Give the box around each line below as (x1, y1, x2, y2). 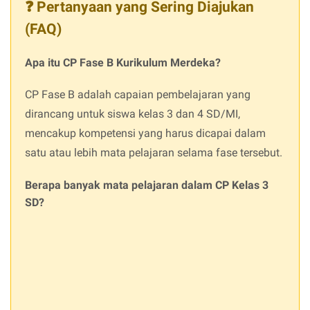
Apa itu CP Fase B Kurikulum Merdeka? (25, 55, 221, 69)
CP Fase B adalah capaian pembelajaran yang (25, 87, 250, 101)
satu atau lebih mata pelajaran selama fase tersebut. (25, 145, 282, 159)
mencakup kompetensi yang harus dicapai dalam (25, 126, 266, 140)
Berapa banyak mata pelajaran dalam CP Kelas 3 (25, 178, 268, 192)
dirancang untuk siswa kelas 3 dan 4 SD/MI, (25, 107, 240, 120)
